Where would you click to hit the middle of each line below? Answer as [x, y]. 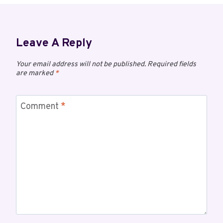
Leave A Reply [54, 44]
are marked [35, 74]
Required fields [172, 65]
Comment [41, 107]
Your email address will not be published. [81, 65]
